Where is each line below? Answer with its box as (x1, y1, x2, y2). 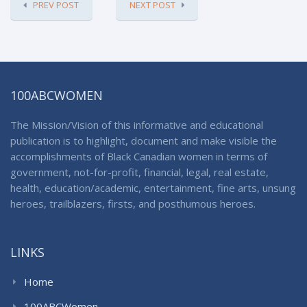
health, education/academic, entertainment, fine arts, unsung (10, 181, 296, 195)
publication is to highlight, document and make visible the (10, 134, 277, 147)
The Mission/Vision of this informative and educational (10, 118, 263, 132)
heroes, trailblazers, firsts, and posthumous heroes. (10, 197, 256, 210)
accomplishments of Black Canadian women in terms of (10, 149, 267, 163)
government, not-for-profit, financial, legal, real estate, (10, 165, 269, 179)
